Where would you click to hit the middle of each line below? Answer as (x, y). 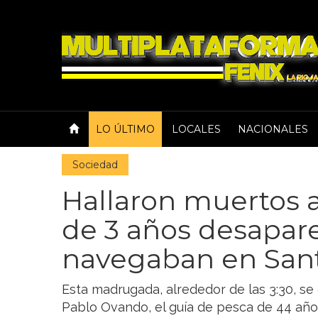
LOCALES (196, 129)
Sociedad (95, 165)
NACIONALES (273, 129)
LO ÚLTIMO (125, 129)
